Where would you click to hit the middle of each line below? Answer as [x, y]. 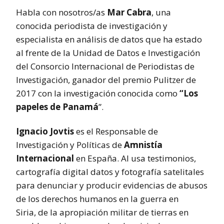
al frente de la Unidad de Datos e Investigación [108, 52]
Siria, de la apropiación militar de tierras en [102, 212]
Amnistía [143, 144]
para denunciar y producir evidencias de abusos [112, 185]
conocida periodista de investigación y [92, 25]
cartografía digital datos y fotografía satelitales [110, 171]
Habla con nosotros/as [61, 12]
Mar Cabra [129, 12]
